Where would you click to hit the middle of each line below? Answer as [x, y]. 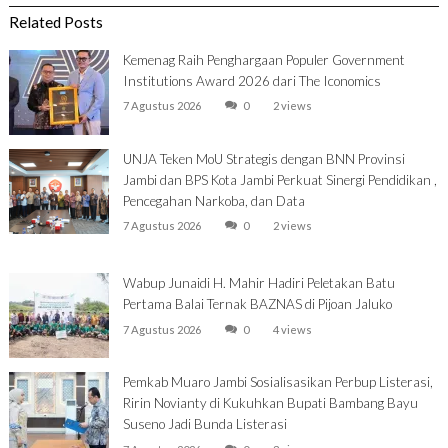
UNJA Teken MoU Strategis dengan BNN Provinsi [263, 158]
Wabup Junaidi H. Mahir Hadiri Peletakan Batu [258, 283]
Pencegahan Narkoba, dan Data [213, 200]
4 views [293, 330]
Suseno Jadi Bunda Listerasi [204, 424]
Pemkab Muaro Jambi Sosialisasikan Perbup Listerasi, [277, 382]
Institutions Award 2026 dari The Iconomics [251, 80]
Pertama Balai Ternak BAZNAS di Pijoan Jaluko [257, 304]
